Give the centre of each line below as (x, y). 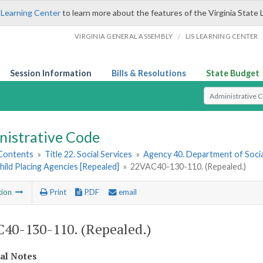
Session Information (51, 73)
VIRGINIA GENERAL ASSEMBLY (124, 36)
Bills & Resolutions (149, 73)
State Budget (233, 73)
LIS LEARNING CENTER (222, 36)
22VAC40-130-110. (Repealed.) (188, 167)
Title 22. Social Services (89, 154)
